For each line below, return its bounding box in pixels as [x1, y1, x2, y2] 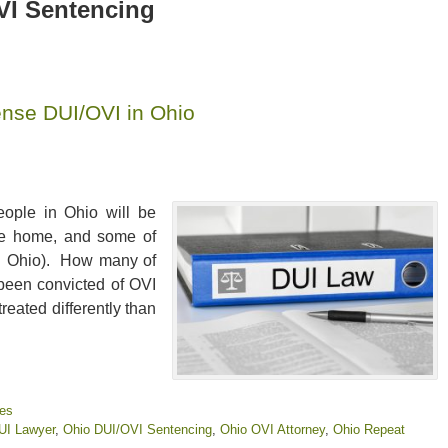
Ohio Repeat [333, 421, 405, 437]
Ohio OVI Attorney [220, 421, 325, 437]
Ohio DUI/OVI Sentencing [63, 421, 212, 437]
